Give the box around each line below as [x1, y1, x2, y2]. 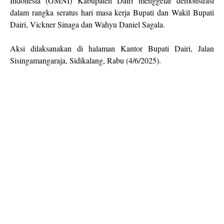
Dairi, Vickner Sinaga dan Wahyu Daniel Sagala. [10, 19, 165, 29]
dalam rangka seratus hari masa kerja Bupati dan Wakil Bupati [10, 7, 214, 17]
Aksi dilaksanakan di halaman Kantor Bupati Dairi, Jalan [10, 43, 214, 53]
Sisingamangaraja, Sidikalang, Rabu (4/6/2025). [10, 55, 163, 65]
